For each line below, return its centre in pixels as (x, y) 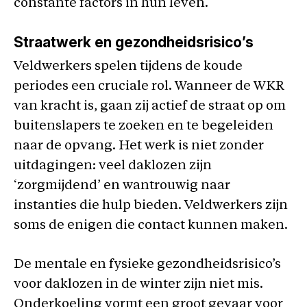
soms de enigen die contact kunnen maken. (151, 225)
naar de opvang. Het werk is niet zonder (139, 146)
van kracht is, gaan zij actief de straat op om (150, 106)
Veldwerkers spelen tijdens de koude (128, 66)
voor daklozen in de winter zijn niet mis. (138, 285)
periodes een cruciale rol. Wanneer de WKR (149, 86)
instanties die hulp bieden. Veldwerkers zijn (151, 206)
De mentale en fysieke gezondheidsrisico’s (147, 265)
